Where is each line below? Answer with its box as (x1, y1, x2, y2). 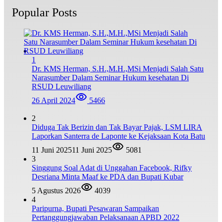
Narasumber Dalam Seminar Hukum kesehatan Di (32, 73, 189, 82)
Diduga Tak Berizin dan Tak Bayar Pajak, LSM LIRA (32, 123, 202, 132)
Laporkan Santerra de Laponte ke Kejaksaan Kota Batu (32, 132, 205, 141)
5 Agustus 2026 (32, 186, 81, 195)
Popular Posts (12, 5, 77, 19)
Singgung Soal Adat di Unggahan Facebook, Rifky (32, 164, 192, 172)
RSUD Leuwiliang (32, 82, 91, 91)
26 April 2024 (32, 96, 75, 105)
